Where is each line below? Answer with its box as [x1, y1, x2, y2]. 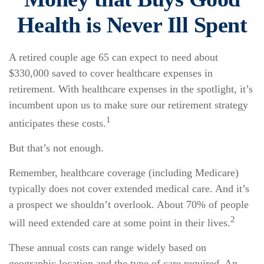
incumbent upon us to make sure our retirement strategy [9, 99, 248, 111]
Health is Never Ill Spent [16, 12, 247, 37]
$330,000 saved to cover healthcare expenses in [9, 67, 213, 79]
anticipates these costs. [9, 117, 106, 129]
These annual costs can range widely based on [9, 242, 206, 253]
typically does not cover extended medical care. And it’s [9, 183, 249, 194]
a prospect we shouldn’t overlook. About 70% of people [9, 199, 249, 210]
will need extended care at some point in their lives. [9, 217, 230, 229]
